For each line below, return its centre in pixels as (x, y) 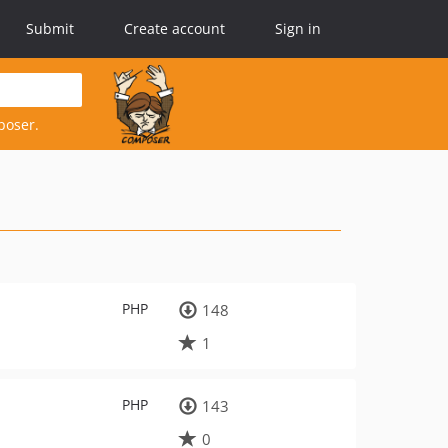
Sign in (298, 28)
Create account (174, 28)
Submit (50, 28)
